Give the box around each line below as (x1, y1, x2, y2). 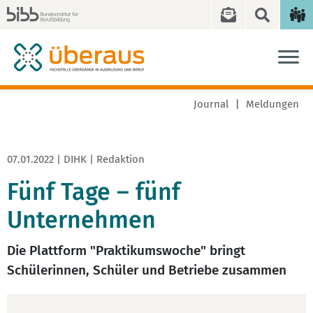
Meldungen (246, 98, 299, 110)
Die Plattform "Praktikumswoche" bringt (7, 242, 245, 259)
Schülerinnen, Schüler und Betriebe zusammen (7, 262, 286, 278)
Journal (194, 98, 228, 110)
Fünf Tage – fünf (7, 177, 180, 206)
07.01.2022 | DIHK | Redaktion (7, 153, 145, 166)
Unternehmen (7, 205, 156, 234)
